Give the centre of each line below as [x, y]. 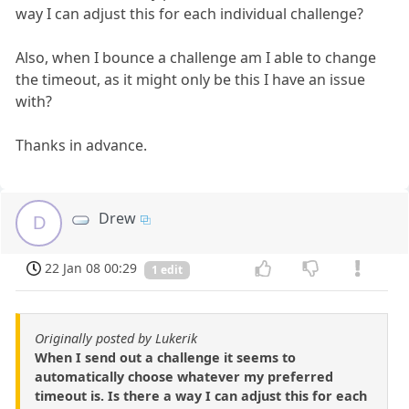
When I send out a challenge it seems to [165, 357]
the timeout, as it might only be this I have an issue [191, 80]
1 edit [167, 270]
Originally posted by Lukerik [116, 338]
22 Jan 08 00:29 [91, 268]
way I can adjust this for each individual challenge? [190, 14]
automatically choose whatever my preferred [184, 376]
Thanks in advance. [82, 146]
